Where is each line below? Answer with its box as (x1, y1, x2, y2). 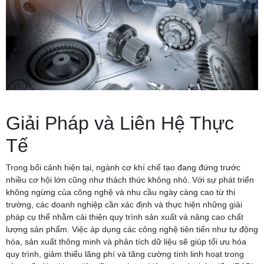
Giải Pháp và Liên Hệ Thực (6, 113, 234, 134)
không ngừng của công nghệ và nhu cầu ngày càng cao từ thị (6, 187, 235, 197)
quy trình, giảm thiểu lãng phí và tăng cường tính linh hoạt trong (6, 249, 244, 259)
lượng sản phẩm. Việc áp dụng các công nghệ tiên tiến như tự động (6, 225, 258, 235)
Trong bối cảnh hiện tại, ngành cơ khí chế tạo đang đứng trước (6, 163, 240, 173)
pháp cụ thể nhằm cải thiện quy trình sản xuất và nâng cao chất (6, 212, 243, 222)
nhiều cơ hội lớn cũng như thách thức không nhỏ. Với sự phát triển (6, 175, 254, 185)
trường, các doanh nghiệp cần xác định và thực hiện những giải (6, 200, 242, 210)
